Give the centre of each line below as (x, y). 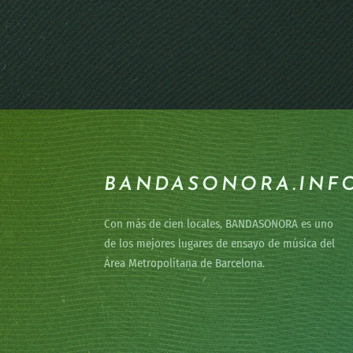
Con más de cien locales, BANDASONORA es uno (219, 224)
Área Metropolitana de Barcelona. (184, 263)
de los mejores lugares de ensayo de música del (219, 243)
